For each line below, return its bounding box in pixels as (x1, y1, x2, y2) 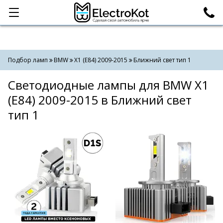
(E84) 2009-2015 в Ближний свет (8, 92, 192, 108)
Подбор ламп (8, 56, 48, 64)
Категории (16, 7, 58, 18)
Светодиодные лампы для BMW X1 (8, 77, 209, 93)
